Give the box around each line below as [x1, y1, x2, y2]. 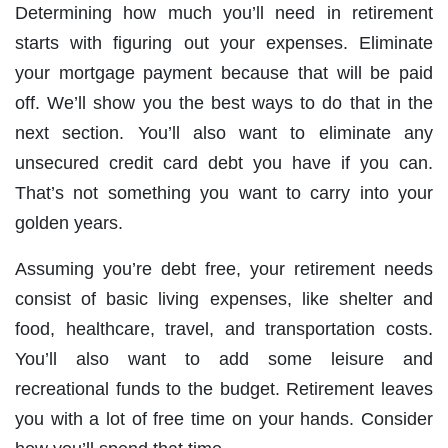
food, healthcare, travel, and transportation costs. [15, 319, 433, 340]
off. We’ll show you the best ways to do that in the [15, 93, 433, 114]
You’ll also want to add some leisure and [15, 349, 433, 370]
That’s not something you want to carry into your [15, 183, 433, 204]
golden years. [15, 213, 123, 234]
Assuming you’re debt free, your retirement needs [15, 259, 433, 280]
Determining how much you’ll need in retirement [15, 3, 433, 24]
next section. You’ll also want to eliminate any [15, 123, 433, 144]
